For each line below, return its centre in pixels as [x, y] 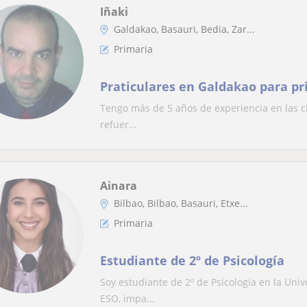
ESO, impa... [127, 298]
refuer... [119, 124]
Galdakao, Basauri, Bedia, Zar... [184, 29]
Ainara [119, 186]
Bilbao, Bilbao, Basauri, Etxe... [181, 203]
